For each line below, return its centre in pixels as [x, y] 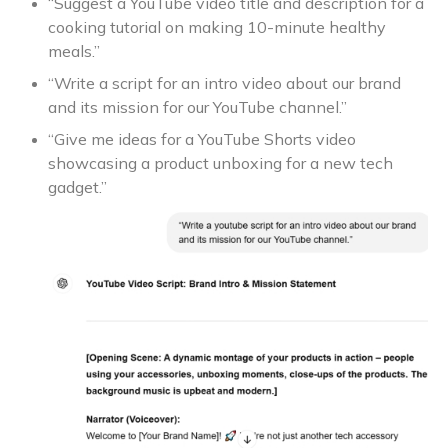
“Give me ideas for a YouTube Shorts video [202, 139]
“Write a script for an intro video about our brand [224, 83]
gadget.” [77, 187]
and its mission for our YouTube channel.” [197, 107]
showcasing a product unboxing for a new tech [220, 163]
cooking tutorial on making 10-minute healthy [217, 27]
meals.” [74, 51]
